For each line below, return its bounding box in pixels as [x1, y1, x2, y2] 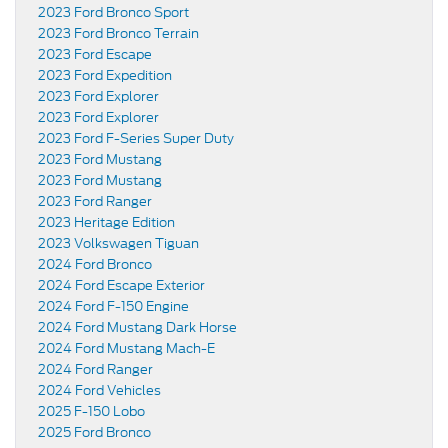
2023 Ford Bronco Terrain [38, 24, 199, 44]
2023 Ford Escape [38, 45, 152, 65]
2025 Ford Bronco [38, 423, 151, 443]
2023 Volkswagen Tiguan [38, 234, 199, 254]
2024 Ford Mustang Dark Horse [38, 318, 237, 338]
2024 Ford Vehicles [38, 381, 161, 401]
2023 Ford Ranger [38, 192, 152, 212]
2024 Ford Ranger [38, 360, 153, 380]
